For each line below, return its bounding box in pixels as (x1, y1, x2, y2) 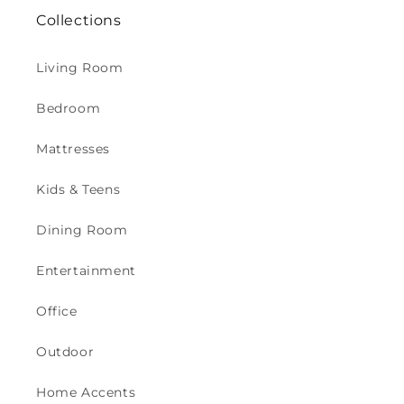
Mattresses (36, 141, 110, 158)
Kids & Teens (36, 181, 121, 198)
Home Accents (36, 384, 136, 401)
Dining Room (36, 222, 128, 239)
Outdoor (36, 344, 95, 361)
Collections (36, 12, 122, 30)
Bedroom (36, 100, 101, 117)
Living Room (36, 60, 124, 77)
